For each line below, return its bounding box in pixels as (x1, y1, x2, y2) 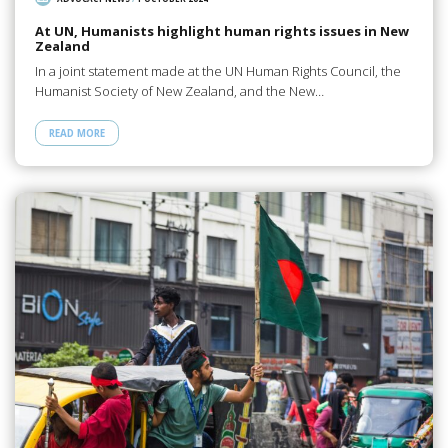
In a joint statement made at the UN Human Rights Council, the (34, 61, 401, 80)
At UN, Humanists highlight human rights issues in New (34, 22, 409, 41)
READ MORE (48, 126, 105, 140)
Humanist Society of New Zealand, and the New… (34, 81, 324, 100)
